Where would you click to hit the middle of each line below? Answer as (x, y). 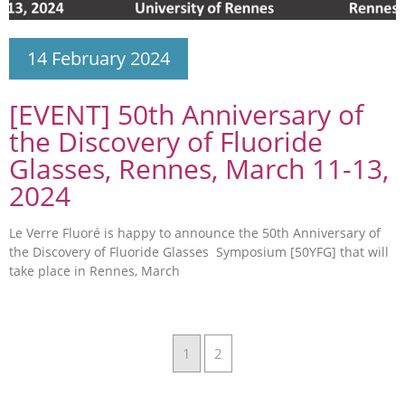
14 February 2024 (99, 58)
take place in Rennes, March (94, 270)
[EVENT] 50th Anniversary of (186, 114)
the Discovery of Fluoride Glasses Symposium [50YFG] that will (199, 251)
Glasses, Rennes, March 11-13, (199, 168)
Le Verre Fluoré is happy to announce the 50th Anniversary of (195, 232)
